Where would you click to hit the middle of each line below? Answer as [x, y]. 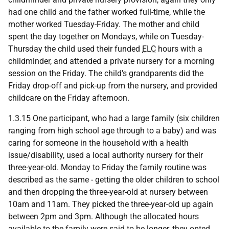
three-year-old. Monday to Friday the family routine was [107, 167]
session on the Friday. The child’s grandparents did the [106, 73]
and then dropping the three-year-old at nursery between [108, 192]
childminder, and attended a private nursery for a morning [111, 61]
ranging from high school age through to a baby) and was [112, 131]
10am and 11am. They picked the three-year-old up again [111, 204]
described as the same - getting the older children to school [114, 180]
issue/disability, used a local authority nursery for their [106, 155]
